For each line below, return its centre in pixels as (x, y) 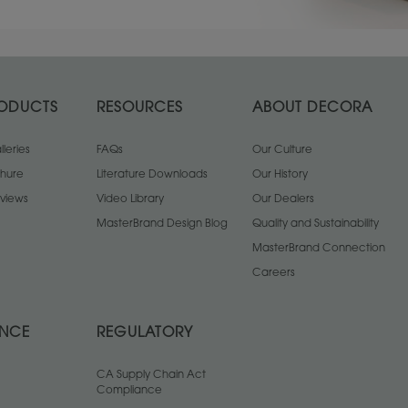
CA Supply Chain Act (151, 375)
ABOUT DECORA (312, 109)
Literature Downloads (152, 175)
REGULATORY (145, 334)
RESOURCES (140, 109)
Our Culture (282, 150)
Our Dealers (283, 199)
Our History (280, 175)
